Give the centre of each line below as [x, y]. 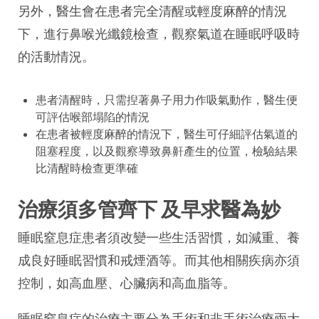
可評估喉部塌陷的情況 [93, 117]
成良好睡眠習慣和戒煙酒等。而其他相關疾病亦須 [159, 260]
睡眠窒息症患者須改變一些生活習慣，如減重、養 [159, 237]
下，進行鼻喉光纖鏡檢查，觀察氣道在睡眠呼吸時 [159, 34]
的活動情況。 [56, 57]
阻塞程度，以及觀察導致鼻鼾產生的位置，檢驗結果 [167, 151]
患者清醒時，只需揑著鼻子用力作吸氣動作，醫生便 [167, 100]
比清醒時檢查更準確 [87, 168]
